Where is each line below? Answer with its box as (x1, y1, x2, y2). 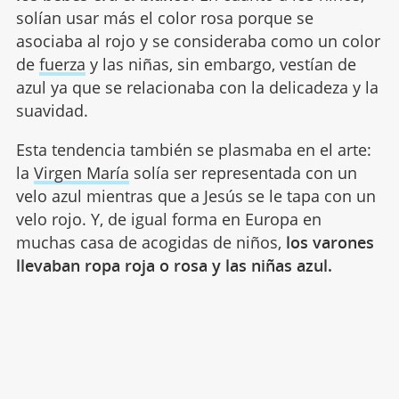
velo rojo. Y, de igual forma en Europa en (15, 208, 322, 230)
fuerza (38, 53, 85, 75)
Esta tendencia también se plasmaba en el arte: (15, 138, 371, 160)
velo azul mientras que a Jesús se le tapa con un (15, 184, 376, 207)
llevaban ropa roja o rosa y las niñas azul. (15, 254, 337, 276)
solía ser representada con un (128, 161, 357, 183)
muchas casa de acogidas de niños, (15, 231, 286, 253)
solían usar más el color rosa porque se (15, 6, 313, 28)
